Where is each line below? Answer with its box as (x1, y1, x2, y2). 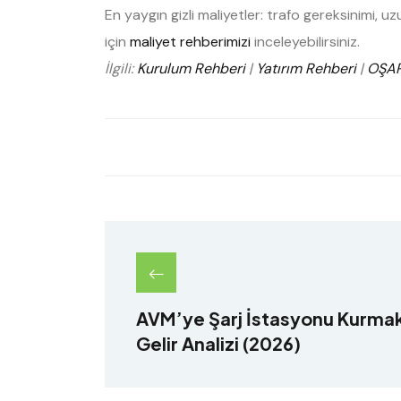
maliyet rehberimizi (130, 32, 251, 52)
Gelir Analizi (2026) (136, 332, 301, 355)
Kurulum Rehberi (137, 59, 245, 79)
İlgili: (105, 59, 137, 79)
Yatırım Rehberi (256, 59, 356, 79)
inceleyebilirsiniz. (251, 32, 360, 52)
